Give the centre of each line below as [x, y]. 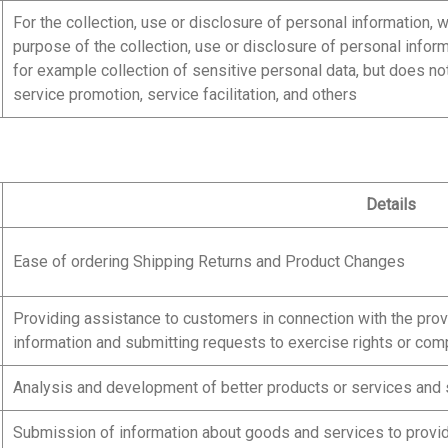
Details [390, 204]
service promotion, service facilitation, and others [185, 94]
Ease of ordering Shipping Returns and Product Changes [209, 261]
